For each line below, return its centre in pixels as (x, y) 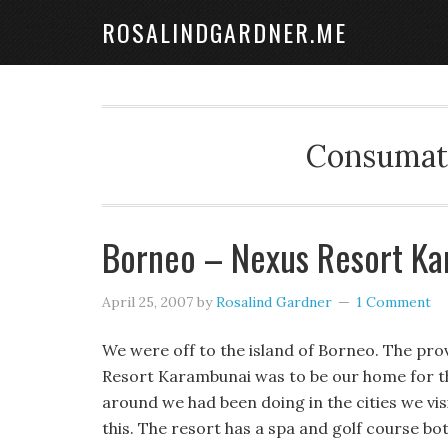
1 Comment (393, 302)
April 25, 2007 (147, 302)
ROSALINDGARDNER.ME (224, 32)
